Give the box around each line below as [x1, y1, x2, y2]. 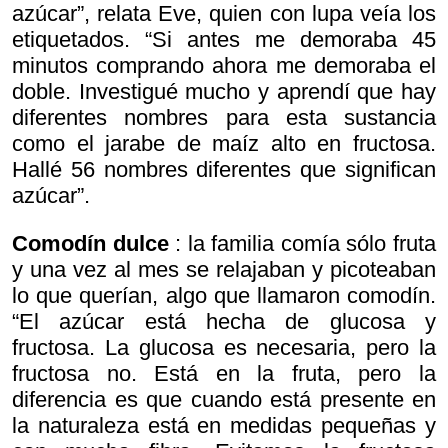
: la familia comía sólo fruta [168, 231, 437, 257]
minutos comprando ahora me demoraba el [12, 53, 436, 79]
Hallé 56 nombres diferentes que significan [12, 157, 436, 183]
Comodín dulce [12, 231, 169, 257]
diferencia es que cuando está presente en [12, 387, 436, 413]
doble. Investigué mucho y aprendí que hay [12, 79, 436, 105]
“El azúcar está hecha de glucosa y [12, 309, 436, 335]
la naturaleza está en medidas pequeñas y [12, 413, 436, 439]
